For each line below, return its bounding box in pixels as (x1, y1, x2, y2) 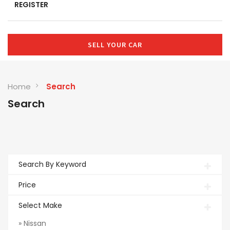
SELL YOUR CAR (88, 40, 142, 49)
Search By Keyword (18, 159, 86, 169)
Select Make (18, 200, 62, 210)
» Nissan (18, 218, 46, 228)
